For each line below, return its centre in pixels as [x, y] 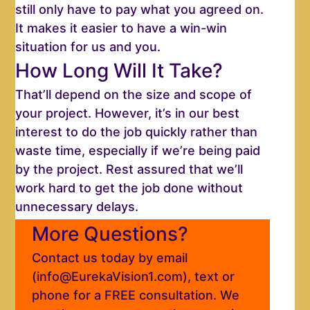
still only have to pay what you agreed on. [140, 10]
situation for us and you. [88, 47]
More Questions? [110, 234]
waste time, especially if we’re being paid [138, 151]
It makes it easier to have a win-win [121, 28]
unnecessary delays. [77, 207]
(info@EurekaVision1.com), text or [134, 277]
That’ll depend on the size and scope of [134, 95]
